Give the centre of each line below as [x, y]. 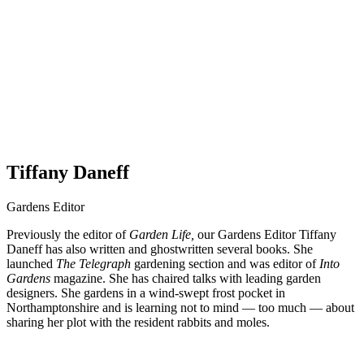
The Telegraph [93, 263]
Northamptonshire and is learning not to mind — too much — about [180, 307]
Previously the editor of [68, 234]
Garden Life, [163, 234]
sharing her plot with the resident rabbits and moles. [138, 322]
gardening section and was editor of [225, 263]
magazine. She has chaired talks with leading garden [186, 278]
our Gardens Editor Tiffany [267, 234]
